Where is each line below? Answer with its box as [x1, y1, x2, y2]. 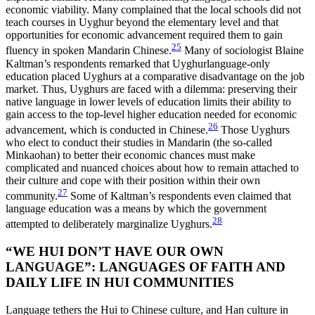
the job [274, 70, 304, 82]
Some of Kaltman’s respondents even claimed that [67, 190, 291, 202]
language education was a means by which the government [6, 202, 266, 215]
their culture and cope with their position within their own [6, 174, 260, 186]
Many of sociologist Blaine [181, 44, 304, 57]
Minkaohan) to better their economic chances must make [6, 148, 255, 161]
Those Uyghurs [218, 123, 290, 136]
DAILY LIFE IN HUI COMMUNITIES [6, 275, 234, 290]
